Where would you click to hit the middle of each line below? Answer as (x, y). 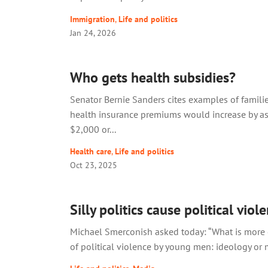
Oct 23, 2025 (94, 165)
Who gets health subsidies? (153, 77)
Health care (91, 151)
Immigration (92, 19)
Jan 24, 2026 (93, 32)
